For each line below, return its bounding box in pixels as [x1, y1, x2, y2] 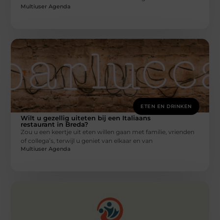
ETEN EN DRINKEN [140, 103, 192, 110]
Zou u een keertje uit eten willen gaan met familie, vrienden [21, 128, 195, 136]
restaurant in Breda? [21, 120, 89, 128]
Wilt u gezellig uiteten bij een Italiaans [21, 113, 151, 122]
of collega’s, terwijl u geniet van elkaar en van [21, 137, 153, 144]
